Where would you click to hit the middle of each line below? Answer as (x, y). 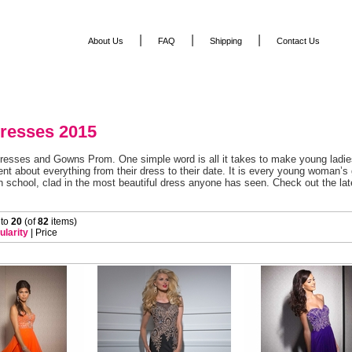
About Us (106, 41)
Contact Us (298, 41)
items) (63, 221)
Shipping (226, 41)
